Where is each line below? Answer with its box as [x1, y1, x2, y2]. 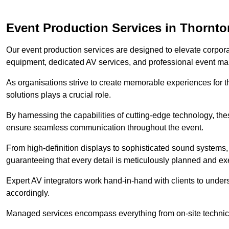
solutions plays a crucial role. [6, 90, 111, 99]
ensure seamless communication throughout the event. [6, 123, 203, 132]
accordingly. [6, 188, 50, 197]
